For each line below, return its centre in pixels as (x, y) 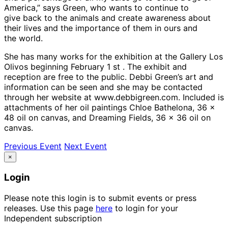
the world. (23, 38)
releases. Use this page (50, 208)
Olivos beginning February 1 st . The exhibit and (95, 66)
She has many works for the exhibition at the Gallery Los (113, 56)
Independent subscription (53, 218)
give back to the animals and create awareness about (107, 18)
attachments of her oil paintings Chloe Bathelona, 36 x (110, 107)
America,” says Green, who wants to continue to (96, 7)
